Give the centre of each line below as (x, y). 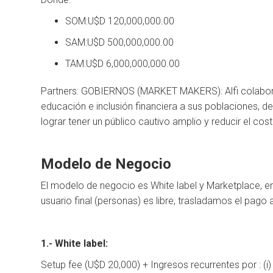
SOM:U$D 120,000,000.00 (120, 21)
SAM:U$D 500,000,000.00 (120, 43)
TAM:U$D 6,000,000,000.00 (123, 64)
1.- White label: (75, 244)
